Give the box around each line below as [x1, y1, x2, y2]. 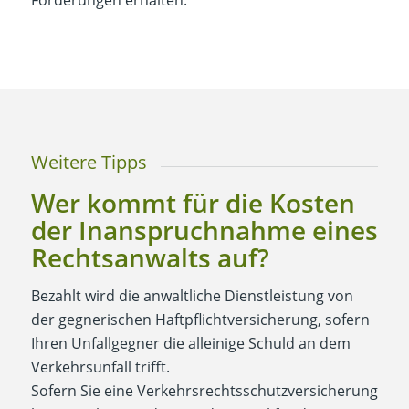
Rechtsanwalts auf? [30, 239, 269, 275]
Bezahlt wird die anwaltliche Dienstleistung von [30, 285, 353, 306]
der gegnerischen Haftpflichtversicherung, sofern [30, 309, 370, 330]
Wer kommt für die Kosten [30, 184, 355, 220]
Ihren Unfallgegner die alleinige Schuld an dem [30, 332, 351, 353]
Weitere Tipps [30, 149, 147, 174]
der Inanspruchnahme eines [30, 212, 378, 247]
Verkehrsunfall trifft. [30, 356, 170, 377]
